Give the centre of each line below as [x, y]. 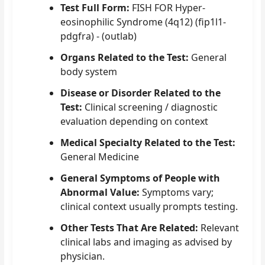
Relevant [219, 227]
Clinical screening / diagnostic [150, 107]
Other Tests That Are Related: [130, 227]
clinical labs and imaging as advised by [146, 242]
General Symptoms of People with [140, 178]
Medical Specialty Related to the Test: [148, 142]
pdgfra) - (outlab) [99, 36]
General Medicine [100, 156]
